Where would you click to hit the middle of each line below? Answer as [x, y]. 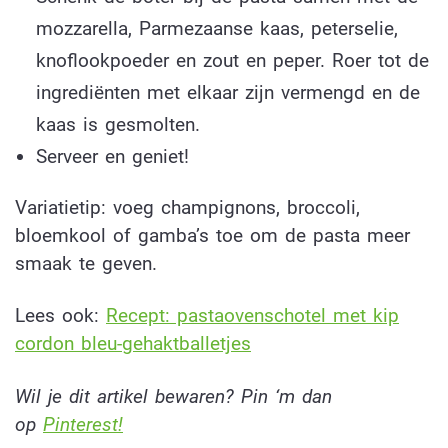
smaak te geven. [86, 263]
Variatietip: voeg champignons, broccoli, [187, 207]
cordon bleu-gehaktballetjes [133, 344]
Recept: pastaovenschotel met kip [252, 316]
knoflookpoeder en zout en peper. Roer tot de [232, 60]
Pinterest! [83, 425]
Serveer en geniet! [112, 156]
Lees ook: [60, 316]
